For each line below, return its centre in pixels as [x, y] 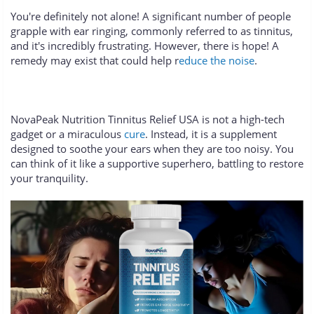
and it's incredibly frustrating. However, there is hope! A [145, 46]
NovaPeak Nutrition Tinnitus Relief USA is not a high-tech [148, 120]
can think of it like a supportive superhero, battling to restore [157, 164]
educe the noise [217, 61]
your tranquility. [49, 178]
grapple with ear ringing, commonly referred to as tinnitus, [152, 31]
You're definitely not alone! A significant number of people [151, 16]
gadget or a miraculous [67, 134]
